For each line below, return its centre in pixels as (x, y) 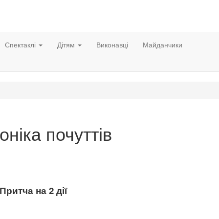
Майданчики (163, 44)
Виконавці (112, 44)
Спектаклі (21, 44)
